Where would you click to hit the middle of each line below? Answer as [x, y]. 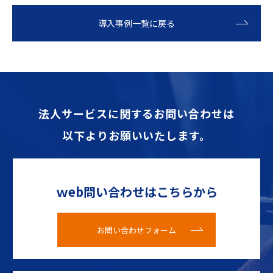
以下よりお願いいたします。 [136, 136]
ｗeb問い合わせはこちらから [136, 192]
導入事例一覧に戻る [136, 23]
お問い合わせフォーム [136, 230]
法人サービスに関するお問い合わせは [136, 114]
